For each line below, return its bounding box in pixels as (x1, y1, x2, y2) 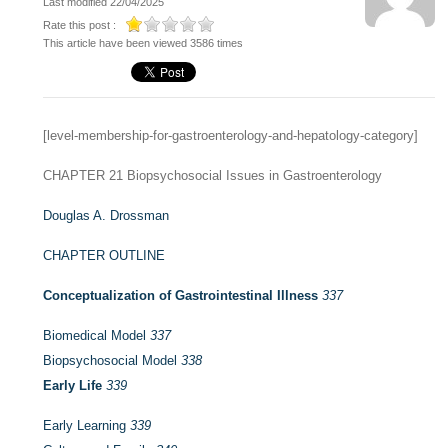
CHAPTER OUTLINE (43, 248, 166, 263)
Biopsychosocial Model (43, 353, 182, 368)
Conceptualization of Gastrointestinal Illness (43, 288, 319, 303)
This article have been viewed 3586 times (43, 37, 244, 49)
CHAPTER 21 (43, 168, 124, 183)
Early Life (43, 378, 103, 393)
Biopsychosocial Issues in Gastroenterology (123, 168, 383, 183)
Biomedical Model (43, 328, 151, 343)
